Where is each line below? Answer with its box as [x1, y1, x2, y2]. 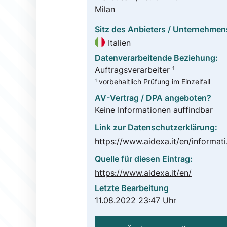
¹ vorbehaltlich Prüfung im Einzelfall [95, 77, 210, 86]
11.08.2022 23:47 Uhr [95, 195, 176, 206]
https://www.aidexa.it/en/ [95, 168, 192, 178]
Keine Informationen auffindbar [95, 105, 213, 116]
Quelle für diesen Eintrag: [95, 154, 193, 164]
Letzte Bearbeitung [95, 183, 169, 194]
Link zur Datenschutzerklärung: [95, 122, 217, 133]
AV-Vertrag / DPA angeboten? [95, 93, 211, 103]
